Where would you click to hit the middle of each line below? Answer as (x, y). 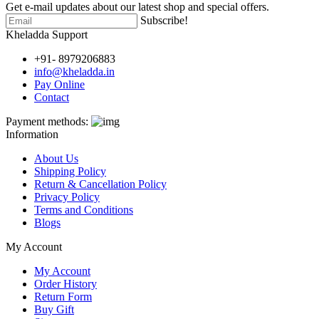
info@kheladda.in (74, 71)
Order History (66, 283)
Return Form (63, 296)
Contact (52, 97)
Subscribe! (164, 20)
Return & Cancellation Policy (100, 184)
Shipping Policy (70, 171)
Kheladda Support (47, 34)
